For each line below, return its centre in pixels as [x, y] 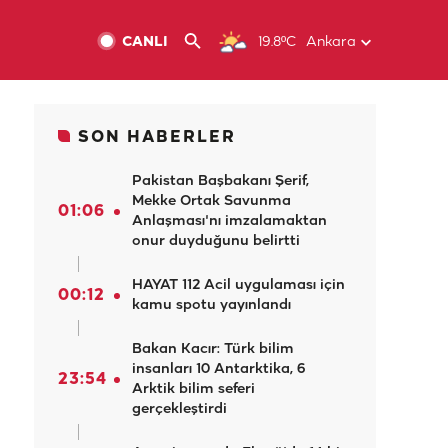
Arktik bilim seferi [193, 389]
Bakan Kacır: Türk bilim [213, 349]
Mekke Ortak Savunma [211, 201]
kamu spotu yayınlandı [211, 305]
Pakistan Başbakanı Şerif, [220, 181]
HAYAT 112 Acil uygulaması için [238, 285]
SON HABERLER [157, 137]
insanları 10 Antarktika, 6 [219, 369]
